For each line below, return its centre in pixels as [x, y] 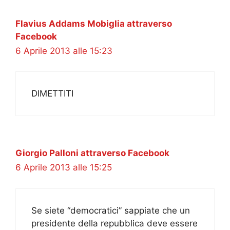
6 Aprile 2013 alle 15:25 [64, 168]
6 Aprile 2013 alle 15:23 [64, 51]
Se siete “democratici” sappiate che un [111, 210]
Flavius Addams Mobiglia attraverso [94, 23]
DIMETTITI [52, 94]
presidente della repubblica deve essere [114, 223]
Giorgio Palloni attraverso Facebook [92, 153]
